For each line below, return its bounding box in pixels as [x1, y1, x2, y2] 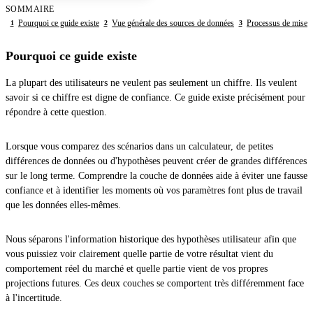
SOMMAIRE [6, 4, 54, 15]
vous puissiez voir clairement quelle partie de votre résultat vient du [6, 249, 273, 260]
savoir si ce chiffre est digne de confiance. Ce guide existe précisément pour [6, 92, 305, 103]
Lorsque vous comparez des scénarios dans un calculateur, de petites [6, 141, 273, 152]
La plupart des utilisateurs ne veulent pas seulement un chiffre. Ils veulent [6, 78, 297, 89]
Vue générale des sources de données [112, 18, 234, 29]
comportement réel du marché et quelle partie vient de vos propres [6, 263, 268, 275]
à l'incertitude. [6, 293, 62, 304]
